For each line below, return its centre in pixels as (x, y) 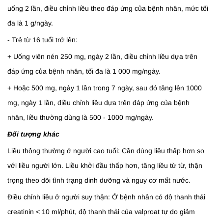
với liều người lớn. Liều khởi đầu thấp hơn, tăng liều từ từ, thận (105, 165)
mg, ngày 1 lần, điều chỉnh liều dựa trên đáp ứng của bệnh (98, 103)
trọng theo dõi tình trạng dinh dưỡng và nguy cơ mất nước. (99, 180)
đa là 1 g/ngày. (30, 23)
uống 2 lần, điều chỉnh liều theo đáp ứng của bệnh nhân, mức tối (108, 8)
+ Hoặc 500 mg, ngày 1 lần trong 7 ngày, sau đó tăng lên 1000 (105, 88)
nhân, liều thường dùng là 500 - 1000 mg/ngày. (81, 117)
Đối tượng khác (33, 134)
